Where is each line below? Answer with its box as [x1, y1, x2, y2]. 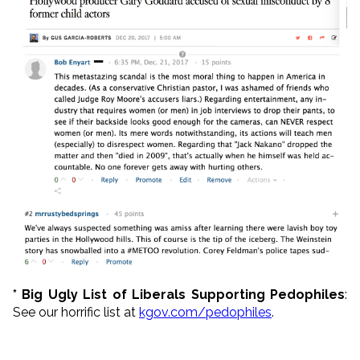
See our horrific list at [13, 304, 139, 320]
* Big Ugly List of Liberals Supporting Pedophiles [13, 286, 345, 302]
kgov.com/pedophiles [139, 304, 272, 320]
